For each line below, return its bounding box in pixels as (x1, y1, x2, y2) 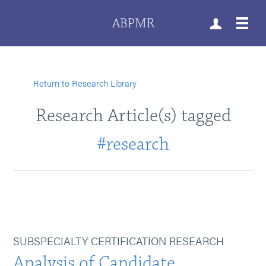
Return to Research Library (33, 77, 137, 89)
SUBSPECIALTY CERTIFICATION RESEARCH (13, 233, 224, 248)
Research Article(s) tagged (35, 104, 231, 127)
